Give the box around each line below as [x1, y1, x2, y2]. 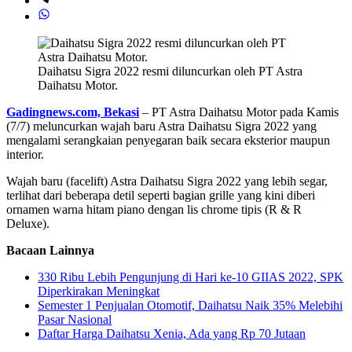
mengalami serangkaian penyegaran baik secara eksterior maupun [6, 133, 330, 147]
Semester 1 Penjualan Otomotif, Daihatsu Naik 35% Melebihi [38, 298, 343, 312]
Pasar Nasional [38, 312, 112, 326]
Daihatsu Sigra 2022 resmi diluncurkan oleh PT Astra [38, 64, 302, 78]
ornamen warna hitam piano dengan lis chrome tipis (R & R [6, 202, 302, 216]
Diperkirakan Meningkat [38, 284, 159, 298]
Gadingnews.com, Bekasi [6, 104, 139, 119]
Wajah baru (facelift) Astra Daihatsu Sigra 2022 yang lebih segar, [6, 174, 328, 188]
